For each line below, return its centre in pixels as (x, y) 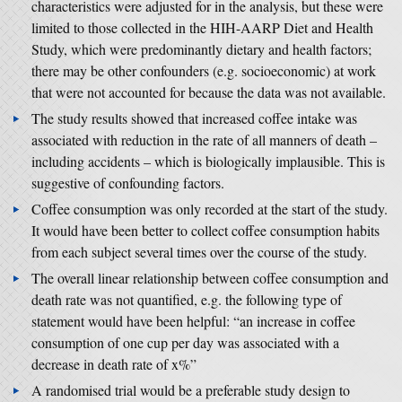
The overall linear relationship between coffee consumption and (210, 278)
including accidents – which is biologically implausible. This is (208, 161)
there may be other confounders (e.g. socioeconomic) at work (204, 70)
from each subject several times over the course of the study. (199, 252)
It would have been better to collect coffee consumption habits (205, 230)
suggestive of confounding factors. (128, 183)
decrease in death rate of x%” (116, 364)
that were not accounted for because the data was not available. (209, 92)
